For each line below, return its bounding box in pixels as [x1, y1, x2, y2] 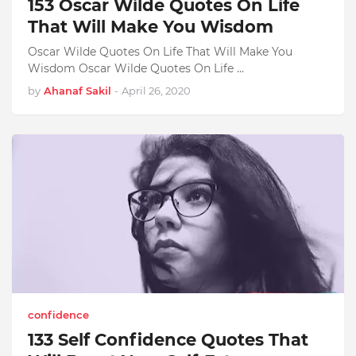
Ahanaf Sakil [44, 84, 111, 97]
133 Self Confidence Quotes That [28, 330, 308, 350]
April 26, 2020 [122, 84, 191, 97]
